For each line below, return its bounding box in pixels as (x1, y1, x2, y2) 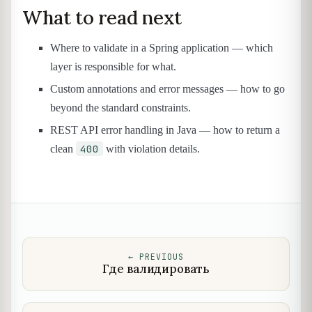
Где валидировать (102, 260, 210, 276)
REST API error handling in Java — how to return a (50, 123, 280, 136)
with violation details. (103, 142, 200, 155)
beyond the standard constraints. (50, 101, 191, 114)
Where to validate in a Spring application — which (50, 42, 273, 54)
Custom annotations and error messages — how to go (50, 82, 285, 95)
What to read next (22, 5, 182, 29)
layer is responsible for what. (50, 61, 176, 73)
